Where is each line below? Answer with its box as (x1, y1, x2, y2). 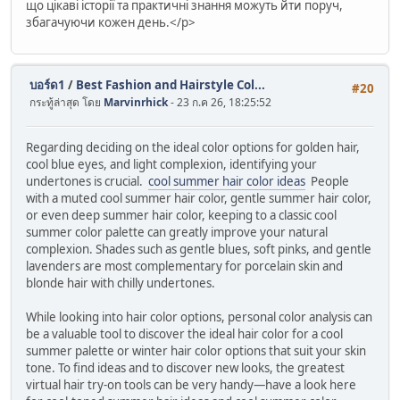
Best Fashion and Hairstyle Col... (76, 77, 265, 94)
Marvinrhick (104, 95, 168, 111)
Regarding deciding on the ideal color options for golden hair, (26, 138, 360, 155)
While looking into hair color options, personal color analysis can (26, 308, 372, 325)
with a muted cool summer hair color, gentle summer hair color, (26, 189, 371, 206)
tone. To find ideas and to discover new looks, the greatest (26, 359, 345, 376)
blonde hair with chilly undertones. (26, 274, 215, 291)
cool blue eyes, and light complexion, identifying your (26, 155, 317, 172)
